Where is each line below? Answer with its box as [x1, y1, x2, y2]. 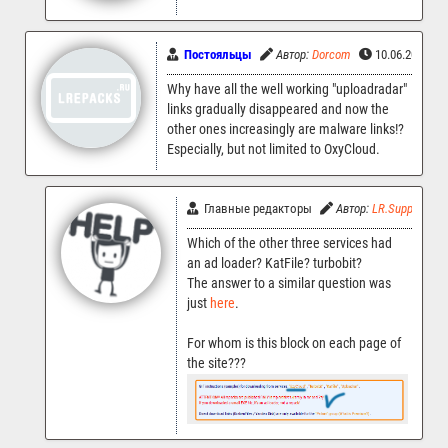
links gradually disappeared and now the [167, 100, 389, 118]
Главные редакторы [198, 200, 312, 216]
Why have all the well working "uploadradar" [167, 80, 407, 98]
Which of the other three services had [187, 234, 392, 252]
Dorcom [312, 46, 351, 62]
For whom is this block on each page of [187, 334, 401, 352]
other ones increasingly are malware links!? [167, 120, 404, 138]
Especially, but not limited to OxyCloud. [167, 140, 380, 158]
